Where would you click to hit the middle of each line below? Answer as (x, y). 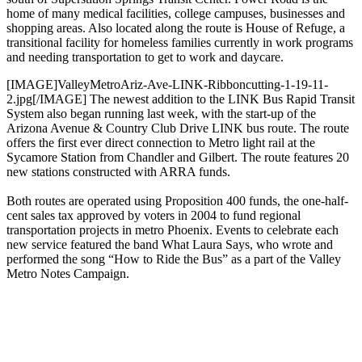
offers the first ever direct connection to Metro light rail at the (161, 143)
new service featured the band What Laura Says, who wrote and (170, 245)
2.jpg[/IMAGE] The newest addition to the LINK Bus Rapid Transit (181, 99)
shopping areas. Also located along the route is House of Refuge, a (176, 28)
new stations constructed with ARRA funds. (118, 172)
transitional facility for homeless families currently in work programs (180, 43)
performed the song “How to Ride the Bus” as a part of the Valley (174, 259)
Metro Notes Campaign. (68, 274)
